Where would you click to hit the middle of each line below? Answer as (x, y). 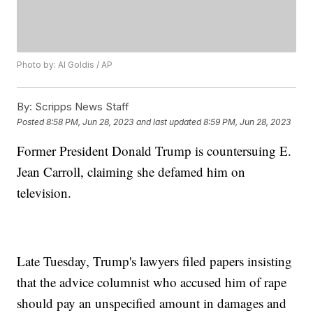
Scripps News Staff (81, 107)
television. (44, 193)
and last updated (169, 122)
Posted (32, 122)
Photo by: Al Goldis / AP (65, 65)
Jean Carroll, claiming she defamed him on (131, 172)
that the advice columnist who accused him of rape (152, 282)
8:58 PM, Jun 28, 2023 (90, 122)
